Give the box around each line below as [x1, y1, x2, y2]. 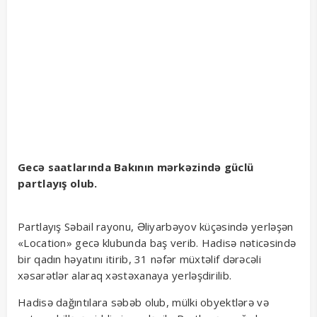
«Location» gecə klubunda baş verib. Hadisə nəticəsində [18, 236, 296, 250]
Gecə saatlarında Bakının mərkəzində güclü [18, 160, 254, 175]
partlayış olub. [18, 176, 98, 191]
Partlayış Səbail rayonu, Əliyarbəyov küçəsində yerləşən [18, 219, 294, 234]
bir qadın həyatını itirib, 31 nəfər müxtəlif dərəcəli [18, 252, 261, 267]
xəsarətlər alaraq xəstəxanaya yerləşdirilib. [18, 268, 232, 283]
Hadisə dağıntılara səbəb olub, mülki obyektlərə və [18, 295, 269, 310]
